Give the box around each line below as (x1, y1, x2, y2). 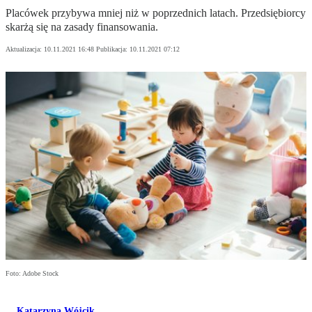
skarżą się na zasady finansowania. (6, 21, 158, 33)
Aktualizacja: (6, 45, 44, 54)
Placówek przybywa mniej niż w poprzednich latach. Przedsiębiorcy (6, 7, 306, 19)
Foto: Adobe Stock (6, 270, 58, 278)
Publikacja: (96, 45, 130, 54)
